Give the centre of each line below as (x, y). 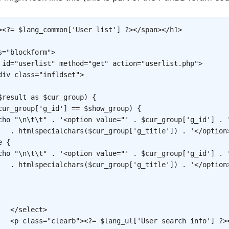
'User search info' (174, 221)
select (31, 210)
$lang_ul (117, 221)
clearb (63, 221)
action (125, 64)
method (72, 64)
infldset (59, 75)
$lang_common (43, 30)
